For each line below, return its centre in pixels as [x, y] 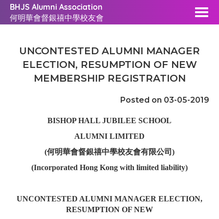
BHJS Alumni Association [56, 7]
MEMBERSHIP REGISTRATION [109, 78]
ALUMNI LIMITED [109, 136]
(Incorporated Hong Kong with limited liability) [109, 167]
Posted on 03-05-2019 [165, 100]
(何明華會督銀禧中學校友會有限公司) [109, 152]
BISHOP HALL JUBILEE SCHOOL [109, 120]
